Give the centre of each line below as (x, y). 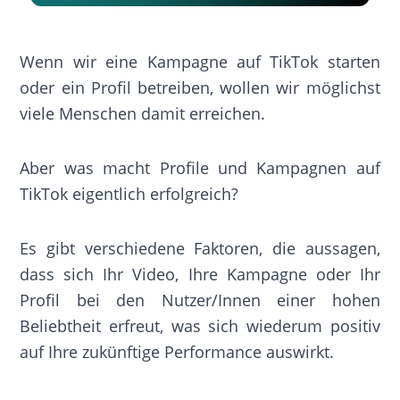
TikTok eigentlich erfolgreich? (129, 193)
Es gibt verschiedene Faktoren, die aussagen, (200, 248)
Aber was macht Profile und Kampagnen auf (200, 167)
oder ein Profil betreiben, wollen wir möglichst (200, 87)
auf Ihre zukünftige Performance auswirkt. (177, 351)
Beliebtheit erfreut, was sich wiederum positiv (200, 325)
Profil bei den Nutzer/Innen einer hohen (200, 300)
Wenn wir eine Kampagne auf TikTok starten (200, 61)
